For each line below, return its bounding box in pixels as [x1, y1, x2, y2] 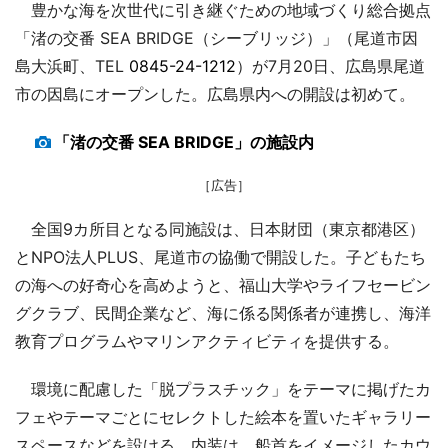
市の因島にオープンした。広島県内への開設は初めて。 [15, 84, 415, 105]
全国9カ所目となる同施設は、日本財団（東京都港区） [15, 219, 425, 240]
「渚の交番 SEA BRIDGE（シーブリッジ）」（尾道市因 [15, 28, 418, 49]
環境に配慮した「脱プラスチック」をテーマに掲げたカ [15, 379, 431, 400]
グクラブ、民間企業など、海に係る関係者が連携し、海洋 [15, 303, 431, 324]
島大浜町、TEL [15, 56, 129, 77]
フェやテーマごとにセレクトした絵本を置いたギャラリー [15, 407, 431, 428]
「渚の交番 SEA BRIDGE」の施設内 [54, 132, 314, 153]
